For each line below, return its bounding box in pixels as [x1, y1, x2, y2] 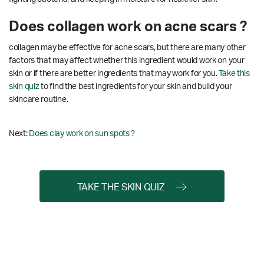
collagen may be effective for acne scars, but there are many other [9, 43, 246, 52]
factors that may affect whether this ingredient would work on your [9, 56, 245, 65]
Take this [219, 69, 250, 78]
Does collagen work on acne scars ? [9, 19, 247, 34]
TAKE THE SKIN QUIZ [77, 182, 164, 192]
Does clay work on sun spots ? [29, 129, 136, 138]
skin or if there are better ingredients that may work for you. [9, 69, 219, 78]
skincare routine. [9, 95, 68, 104]
